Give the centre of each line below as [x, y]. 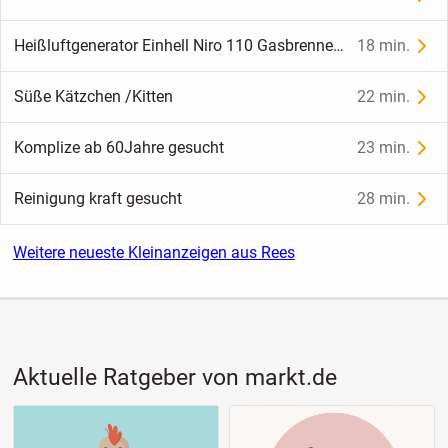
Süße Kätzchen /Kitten [93, 97]
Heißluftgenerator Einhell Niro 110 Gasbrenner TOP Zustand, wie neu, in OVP [338, 46]
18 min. [384, 46]
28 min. [384, 199]
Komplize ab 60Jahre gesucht [118, 148]
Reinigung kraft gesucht [97, 199]
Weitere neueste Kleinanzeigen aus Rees [153, 253]
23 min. [384, 148]
